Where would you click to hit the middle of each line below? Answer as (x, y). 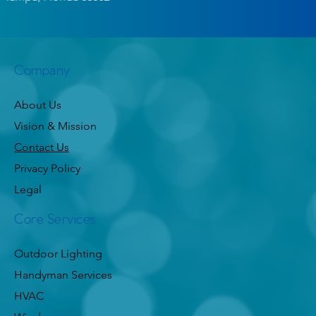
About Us (38, 105)
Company (42, 69)
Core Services (55, 218)
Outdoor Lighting (58, 254)
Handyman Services (63, 275)
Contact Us (42, 147)
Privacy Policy (47, 169)
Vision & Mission (55, 126)
